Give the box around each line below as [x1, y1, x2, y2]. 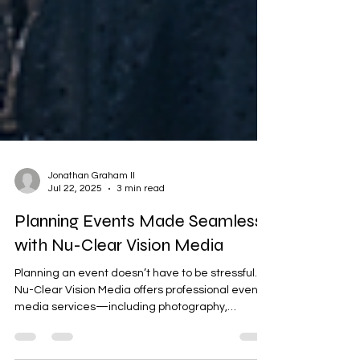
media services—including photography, [14, 328, 227, 339]
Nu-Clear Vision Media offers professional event [14, 311, 262, 322]
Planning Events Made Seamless [14, 237, 263, 258]
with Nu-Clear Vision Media [14, 261, 223, 282]
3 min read [117, 210, 165, 220]
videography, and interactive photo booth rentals [14, 345, 269, 356]
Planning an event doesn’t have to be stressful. [14, 294, 257, 305]
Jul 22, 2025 [48, 210, 102, 220]
